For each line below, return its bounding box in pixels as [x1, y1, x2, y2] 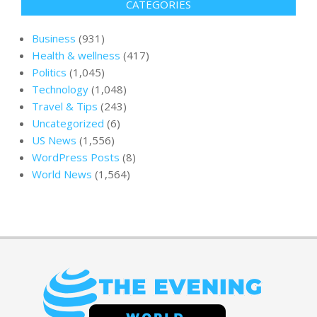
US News [32, 133, 76, 148]
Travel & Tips [32, 99, 98, 114]
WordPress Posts [32, 150, 120, 165]
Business [32, 31, 76, 46]
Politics [32, 65, 67, 80]
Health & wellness [32, 48, 120, 63]
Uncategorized [32, 116, 104, 131]
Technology [32, 82, 88, 97]
